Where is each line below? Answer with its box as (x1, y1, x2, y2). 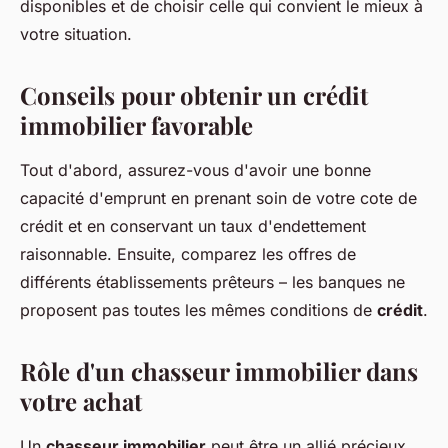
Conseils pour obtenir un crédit (20, 79, 368, 112)
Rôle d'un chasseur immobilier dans (20, 355, 418, 388)
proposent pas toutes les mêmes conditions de (20, 300, 377, 321)
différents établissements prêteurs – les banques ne (20, 272, 405, 293)
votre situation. (20, 24, 132, 45)
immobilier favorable (20, 109, 253, 142)
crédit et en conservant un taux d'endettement (20, 216, 366, 237)
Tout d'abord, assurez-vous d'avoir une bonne (20, 160, 371, 181)
